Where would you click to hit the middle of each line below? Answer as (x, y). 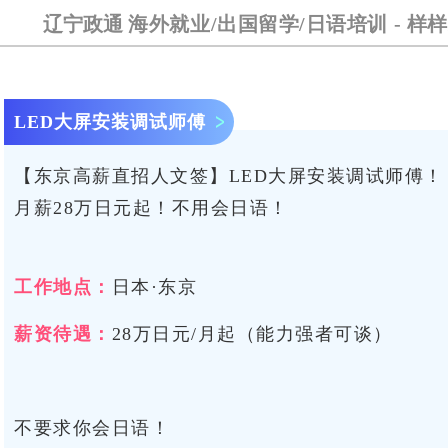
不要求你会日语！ (92, 428)
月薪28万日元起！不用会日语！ (151, 208)
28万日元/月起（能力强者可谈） (252, 334)
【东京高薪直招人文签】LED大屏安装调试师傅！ (229, 176)
